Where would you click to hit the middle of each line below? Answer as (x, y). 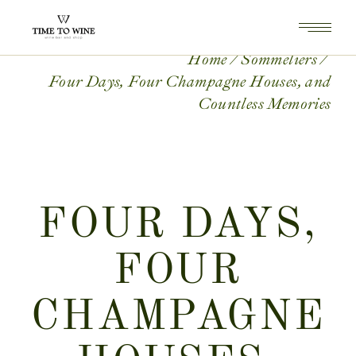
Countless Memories (265, 103)
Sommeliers (279, 59)
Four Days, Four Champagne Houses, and (190, 81)
